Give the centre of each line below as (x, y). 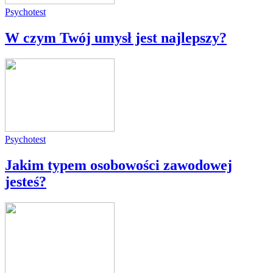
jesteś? (26, 181)
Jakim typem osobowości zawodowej (119, 165)
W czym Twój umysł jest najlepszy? (116, 38)
